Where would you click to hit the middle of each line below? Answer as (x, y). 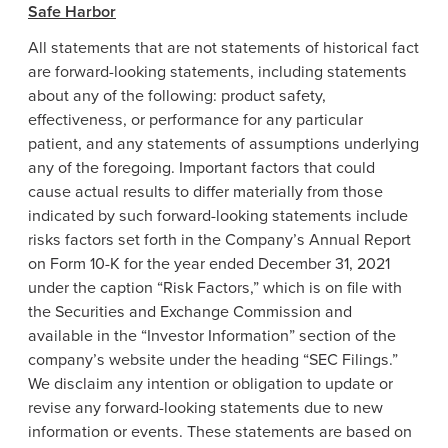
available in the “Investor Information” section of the (212, 336)
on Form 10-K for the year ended (143, 264)
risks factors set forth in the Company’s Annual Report (219, 240)
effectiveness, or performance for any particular (195, 120)
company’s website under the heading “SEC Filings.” (213, 360)
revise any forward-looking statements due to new (205, 408)
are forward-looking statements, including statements (217, 72)
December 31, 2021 (324, 264)
